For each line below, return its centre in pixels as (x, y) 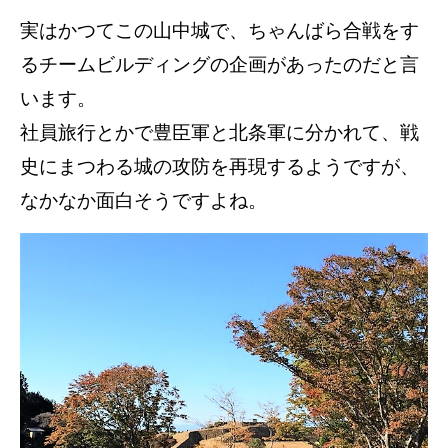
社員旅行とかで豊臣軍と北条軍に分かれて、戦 (219, 133)
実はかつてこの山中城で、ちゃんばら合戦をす (219, 31)
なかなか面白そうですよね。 (143, 201)
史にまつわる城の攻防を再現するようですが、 (219, 167)
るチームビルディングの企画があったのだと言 (219, 65)
